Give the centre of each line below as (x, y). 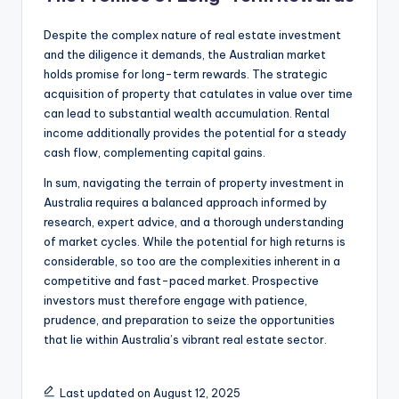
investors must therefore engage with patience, (175, 300)
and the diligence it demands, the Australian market (185, 54)
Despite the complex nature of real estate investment (192, 34)
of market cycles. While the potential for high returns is (195, 241)
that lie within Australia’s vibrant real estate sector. (185, 339)
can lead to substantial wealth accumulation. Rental (187, 113)
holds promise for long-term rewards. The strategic (186, 73)
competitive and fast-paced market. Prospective (181, 280)
